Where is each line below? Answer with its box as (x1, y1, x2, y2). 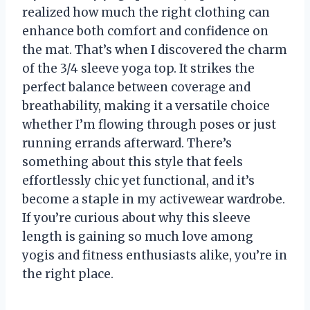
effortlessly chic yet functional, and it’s (22, 172, 255, 188)
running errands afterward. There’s (22, 135, 232, 151)
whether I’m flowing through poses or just (22, 116, 276, 132)
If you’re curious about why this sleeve (22, 210, 250, 226)
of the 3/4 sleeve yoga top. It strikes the (22, 60, 255, 76)
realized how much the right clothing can (22, 4, 270, 20)
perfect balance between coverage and (22, 79, 250, 95)
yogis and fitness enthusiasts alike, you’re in (22, 247, 287, 263)
